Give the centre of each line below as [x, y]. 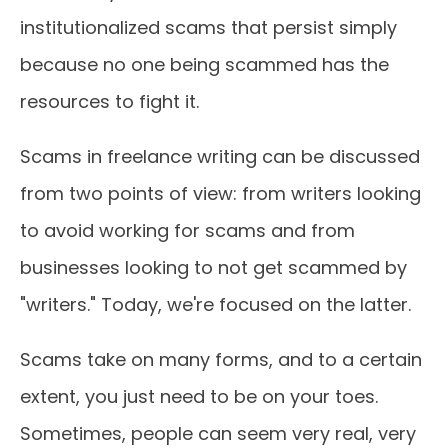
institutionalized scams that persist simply [208, 27]
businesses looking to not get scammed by [213, 267]
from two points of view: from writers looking [220, 193]
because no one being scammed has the [204, 64]
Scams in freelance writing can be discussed [220, 156]
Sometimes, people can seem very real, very [218, 433]
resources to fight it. [109, 101]
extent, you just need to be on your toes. [199, 396]
